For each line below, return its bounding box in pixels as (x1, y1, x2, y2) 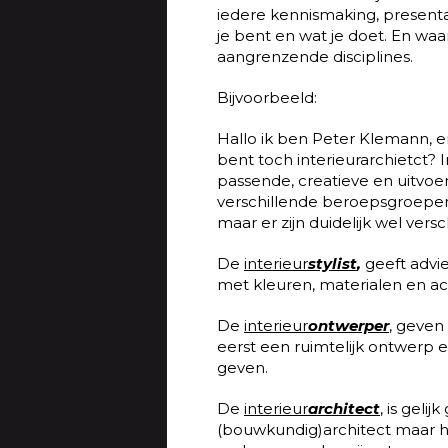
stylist (308, 254, 357, 273)
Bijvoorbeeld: (217, 88, 317, 107)
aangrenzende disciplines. (217, 47, 413, 66)
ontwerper (308, 316, 389, 335)
